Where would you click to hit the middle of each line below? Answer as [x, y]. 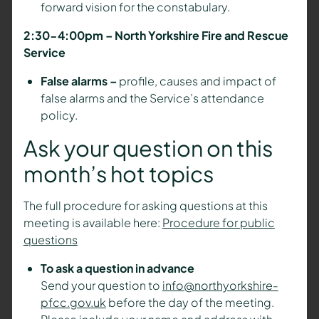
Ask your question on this [148, 147]
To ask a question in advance [118, 268]
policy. [59, 115]
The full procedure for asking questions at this [145, 206]
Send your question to [101, 286]
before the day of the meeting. [190, 303]
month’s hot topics [118, 173]
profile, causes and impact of [197, 80]
